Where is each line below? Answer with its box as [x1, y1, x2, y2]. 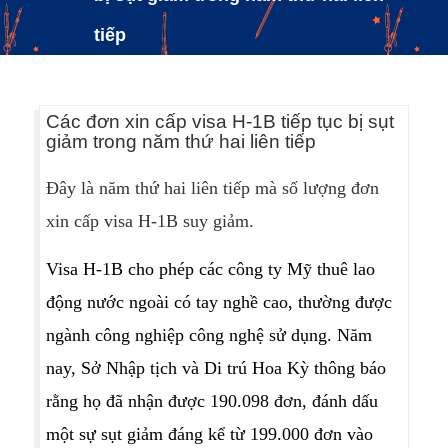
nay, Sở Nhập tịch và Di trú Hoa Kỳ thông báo [46, 358, 386, 378]
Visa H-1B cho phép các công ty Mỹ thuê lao [46, 259, 375, 279]
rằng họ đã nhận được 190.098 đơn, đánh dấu [46, 391, 378, 411]
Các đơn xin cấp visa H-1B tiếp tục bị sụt [46, 111, 394, 132]
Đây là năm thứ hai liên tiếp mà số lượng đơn [46, 178, 379, 198]
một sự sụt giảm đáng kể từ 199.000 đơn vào [46, 424, 373, 444]
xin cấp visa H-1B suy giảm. [46, 211, 254, 231]
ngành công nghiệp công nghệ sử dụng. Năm [46, 325, 372, 345]
